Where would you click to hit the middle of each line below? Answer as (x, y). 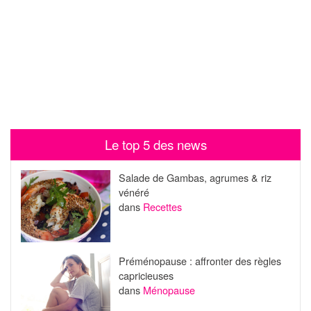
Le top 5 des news (155, 145)
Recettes (162, 206)
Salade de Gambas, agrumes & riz (195, 177)
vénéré (134, 192)
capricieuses (146, 276)
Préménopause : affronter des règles (200, 261)
